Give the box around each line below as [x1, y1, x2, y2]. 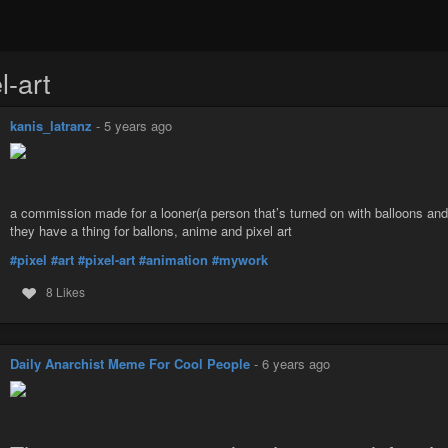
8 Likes [45, 282, 85, 300]
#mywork [212, 249, 268, 269]
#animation [139, 249, 208, 269]
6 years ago [262, 353, 330, 373]
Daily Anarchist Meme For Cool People [10, 353, 250, 373]
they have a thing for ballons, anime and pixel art [10, 221, 292, 241]
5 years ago [104, 116, 172, 135]
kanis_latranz [10, 116, 92, 135]
